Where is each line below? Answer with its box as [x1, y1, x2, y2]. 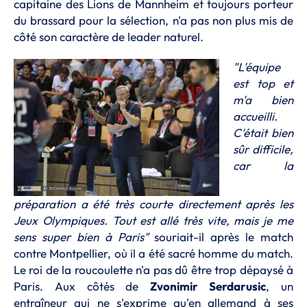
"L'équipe [233, 60, 280, 74]
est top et [233, 76, 293, 90]
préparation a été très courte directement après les [14, 197, 293, 211]
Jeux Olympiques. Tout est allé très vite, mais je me [14, 213, 293, 228]
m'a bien [233, 93, 293, 107]
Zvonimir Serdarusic [150, 279, 267, 293]
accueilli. [233, 109, 278, 123]
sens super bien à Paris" [14, 230, 149, 244]
